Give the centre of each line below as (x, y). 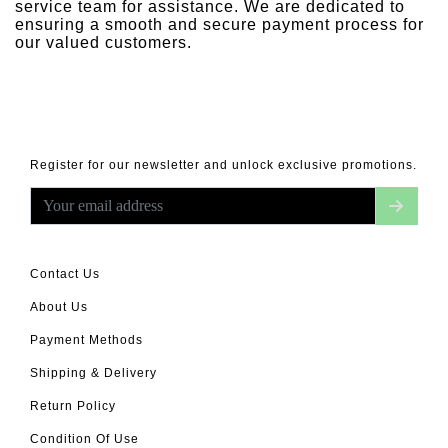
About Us (59, 307)
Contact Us (65, 274)
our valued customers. (103, 42)
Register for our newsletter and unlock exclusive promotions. (223, 165)
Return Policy (73, 406)
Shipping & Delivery (93, 373)
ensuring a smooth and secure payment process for (219, 24)
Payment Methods (86, 340)
